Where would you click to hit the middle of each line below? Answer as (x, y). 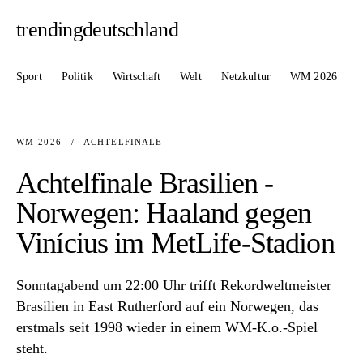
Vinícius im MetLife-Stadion (175, 243)
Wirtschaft (137, 76)
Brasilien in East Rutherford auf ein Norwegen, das (167, 307)
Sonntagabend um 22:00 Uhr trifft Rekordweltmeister (174, 286)
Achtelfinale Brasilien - (145, 184)
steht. (32, 349)
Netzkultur (246, 76)
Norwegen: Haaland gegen (164, 214)
